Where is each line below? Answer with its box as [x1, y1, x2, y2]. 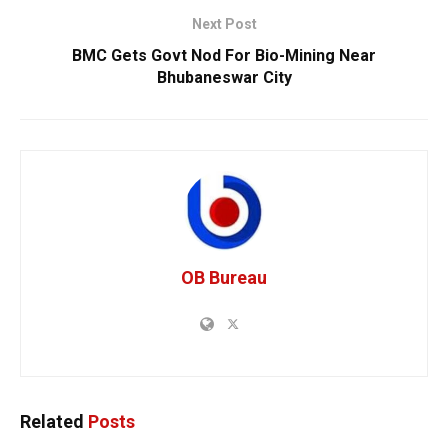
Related [20, 411, 84, 433]
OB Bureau [181, 267, 267, 289]
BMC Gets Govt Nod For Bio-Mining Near [72, 46, 376, 66]
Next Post [191, 16, 257, 33]
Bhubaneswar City [156, 68, 292, 88]
